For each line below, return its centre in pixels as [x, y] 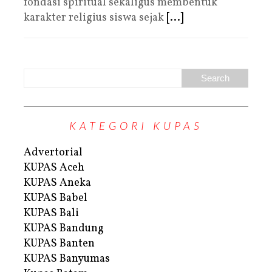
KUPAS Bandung [64, 228]
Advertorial [53, 152]
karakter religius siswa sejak [95, 18]
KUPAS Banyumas [67, 259]
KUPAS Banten [59, 243]
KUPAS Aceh [54, 168]
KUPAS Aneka [57, 183]
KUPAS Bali [51, 213]
